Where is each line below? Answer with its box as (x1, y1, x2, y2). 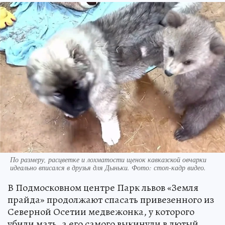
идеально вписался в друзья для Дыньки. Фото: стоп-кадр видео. (10, 162, 206, 172)
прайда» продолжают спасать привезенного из (8, 192, 214, 206)
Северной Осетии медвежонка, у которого (8, 204, 194, 218)
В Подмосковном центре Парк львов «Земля (8, 180, 198, 194)
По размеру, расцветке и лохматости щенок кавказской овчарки (10, 154, 206, 164)
